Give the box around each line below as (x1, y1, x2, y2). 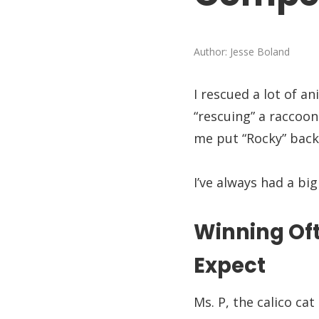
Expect (194, 251, 266, 280)
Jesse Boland (230, 45, 290, 58)
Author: (194, 45, 227, 58)
